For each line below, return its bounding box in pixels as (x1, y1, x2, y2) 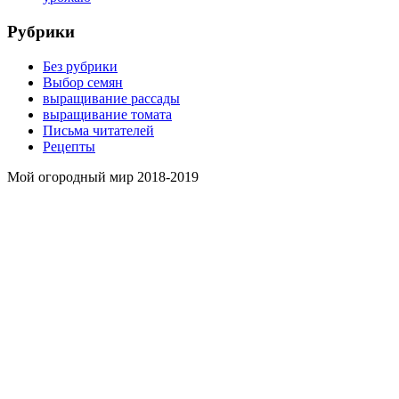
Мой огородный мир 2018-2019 (7, 168, 199, 184)
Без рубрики (43, 58, 118, 74)
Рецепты (43, 138, 95, 154)
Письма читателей (43, 122, 154, 138)
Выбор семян (43, 74, 123, 90)
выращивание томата (43, 106, 172, 122)
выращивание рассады (43, 90, 180, 106)
